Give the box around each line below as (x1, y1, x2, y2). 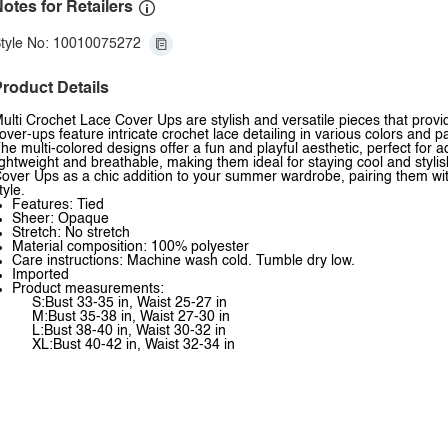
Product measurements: (12, 282, 164, 296)
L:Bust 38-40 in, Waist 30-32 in (32, 324, 226, 338)
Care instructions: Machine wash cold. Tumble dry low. (12, 254, 355, 268)
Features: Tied (12, 198, 104, 212)
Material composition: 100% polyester (12, 240, 249, 254)
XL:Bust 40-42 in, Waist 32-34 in (32, 338, 235, 352)
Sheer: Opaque (12, 212, 109, 226)
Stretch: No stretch (12, 226, 130, 240)
